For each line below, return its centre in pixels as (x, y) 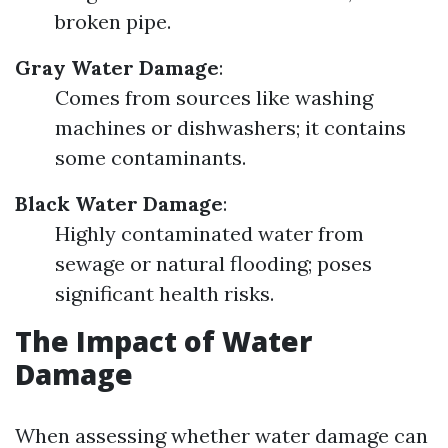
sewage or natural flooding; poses (213, 263)
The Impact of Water (163, 341)
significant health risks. (164, 293)
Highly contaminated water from (209, 233)
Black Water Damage (119, 203)
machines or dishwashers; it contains (230, 127)
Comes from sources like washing (214, 97)
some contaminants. (150, 157)
